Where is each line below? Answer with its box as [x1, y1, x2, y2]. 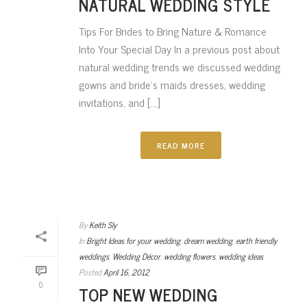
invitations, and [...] [79, 93, 160, 111]
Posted [79, 265, 101, 279]
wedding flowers [164, 249, 215, 263]
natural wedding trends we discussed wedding [79, 58, 280, 75]
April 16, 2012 [103, 265, 149, 279]
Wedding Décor [112, 249, 160, 263]
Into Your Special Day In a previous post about [79, 40, 280, 58]
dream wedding [184, 234, 232, 247]
